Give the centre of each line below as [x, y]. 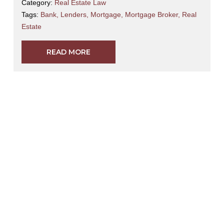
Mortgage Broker [151, 15]
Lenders [73, 15]
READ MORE [68, 52]
